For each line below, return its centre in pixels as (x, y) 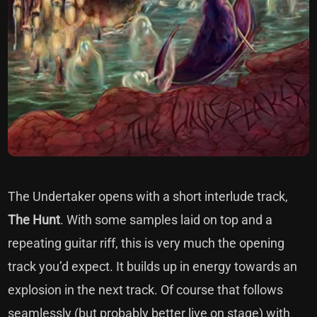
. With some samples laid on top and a (167, 220)
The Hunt (34, 220)
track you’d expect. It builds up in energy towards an (153, 267)
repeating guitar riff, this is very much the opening (146, 243)
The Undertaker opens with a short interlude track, (148, 197)
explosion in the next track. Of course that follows (146, 290)
